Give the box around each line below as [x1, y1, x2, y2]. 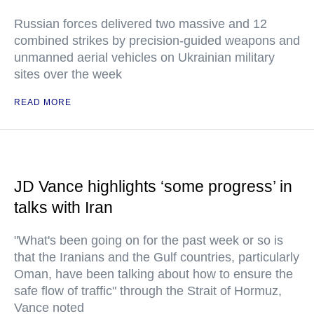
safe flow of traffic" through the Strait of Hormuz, [14, 284, 282, 298]
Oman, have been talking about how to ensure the [14, 267, 293, 281]
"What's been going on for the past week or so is [14, 233, 283, 247]
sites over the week [14, 67, 122, 81]
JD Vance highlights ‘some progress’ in [14, 177, 292, 196]
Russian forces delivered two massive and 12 [14, 17, 267, 31]
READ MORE [14, 97, 71, 107]
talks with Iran [14, 198, 113, 217]
